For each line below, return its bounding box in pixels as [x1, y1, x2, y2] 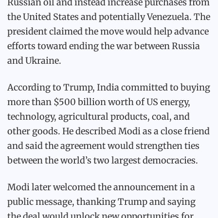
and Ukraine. [7, 55, 61, 66]
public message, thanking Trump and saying [7, 196, 196, 207]
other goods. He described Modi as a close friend [7, 126, 210, 137]
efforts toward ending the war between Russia [7, 40, 200, 52]
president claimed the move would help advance [7, 26, 209, 37]
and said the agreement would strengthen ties [7, 140, 200, 151]
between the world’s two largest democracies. [7, 155, 198, 166]
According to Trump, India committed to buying [7, 82, 210, 93]
